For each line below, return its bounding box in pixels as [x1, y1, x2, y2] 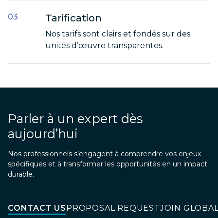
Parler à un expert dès [8, 111, 143, 126]
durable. [8, 170, 34, 179]
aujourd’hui [8, 126, 78, 141]
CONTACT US [8, 203, 66, 213]
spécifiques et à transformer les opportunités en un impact [8, 160, 207, 168]
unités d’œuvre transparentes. [45, 41, 163, 50]
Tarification [45, 12, 102, 24]
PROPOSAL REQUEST [66, 203, 160, 213]
